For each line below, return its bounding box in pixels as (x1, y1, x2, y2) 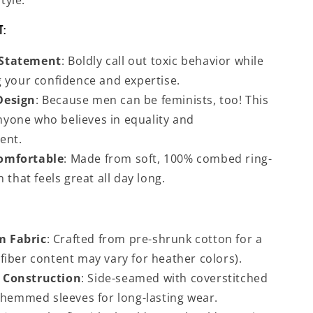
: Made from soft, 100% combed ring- (64, 151, 272, 166)
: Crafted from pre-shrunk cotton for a (46, 231, 263, 247)
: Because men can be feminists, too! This (36, 92, 269, 108)
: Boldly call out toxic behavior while (61, 53, 264, 68)
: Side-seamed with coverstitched (81, 270, 268, 286)
